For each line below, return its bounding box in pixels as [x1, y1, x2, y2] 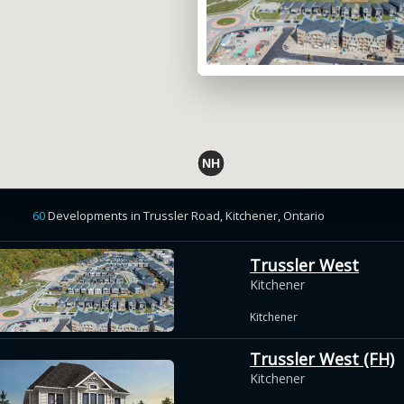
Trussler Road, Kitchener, [143, 207, 283, 224]
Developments [48, 207, 128, 224]
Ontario [283, 207, 325, 224]
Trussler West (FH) [250, 348, 394, 370]
